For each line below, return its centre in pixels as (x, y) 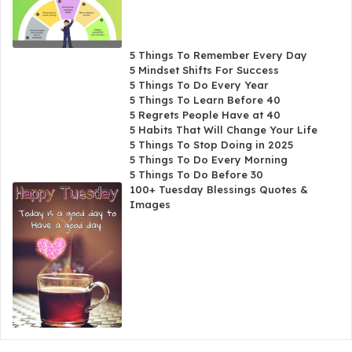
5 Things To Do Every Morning (209, 160)
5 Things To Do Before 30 (197, 175)
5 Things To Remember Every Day (219, 55)
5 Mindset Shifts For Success (205, 70)
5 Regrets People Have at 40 (205, 115)
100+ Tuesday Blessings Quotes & (219, 190)
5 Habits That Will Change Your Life (224, 130)
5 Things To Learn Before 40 (205, 100)
